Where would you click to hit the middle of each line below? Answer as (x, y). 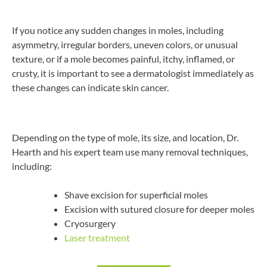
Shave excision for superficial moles (136, 195)
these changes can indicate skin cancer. (90, 88)
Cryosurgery (90, 223)
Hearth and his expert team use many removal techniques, (130, 152)
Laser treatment (97, 238)
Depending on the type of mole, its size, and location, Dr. (125, 138)
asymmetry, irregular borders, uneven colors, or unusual (125, 45)
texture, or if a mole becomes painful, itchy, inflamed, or (123, 59)
